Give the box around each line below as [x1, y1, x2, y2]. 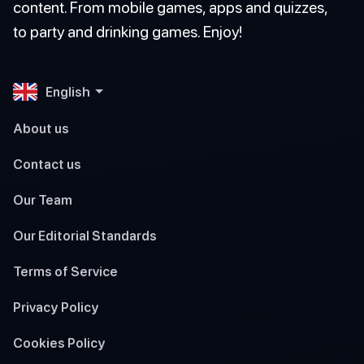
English [45, 84, 90, 99]
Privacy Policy [13, 299, 99, 314]
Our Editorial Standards [13, 227, 157, 243]
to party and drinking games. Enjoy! [13, 21, 242, 41]
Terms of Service [13, 263, 118, 279]
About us [13, 120, 69, 136]
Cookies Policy [13, 335, 106, 350]
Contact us [13, 156, 81, 171]
